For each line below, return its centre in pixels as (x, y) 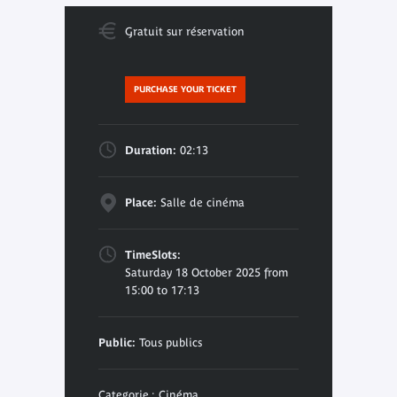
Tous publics (168, 342)
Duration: (150, 150)
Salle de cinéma (200, 202)
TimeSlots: (152, 254)
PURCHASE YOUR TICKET (185, 89)
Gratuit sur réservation (184, 31)
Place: (140, 202)
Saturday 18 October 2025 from (206, 272)
